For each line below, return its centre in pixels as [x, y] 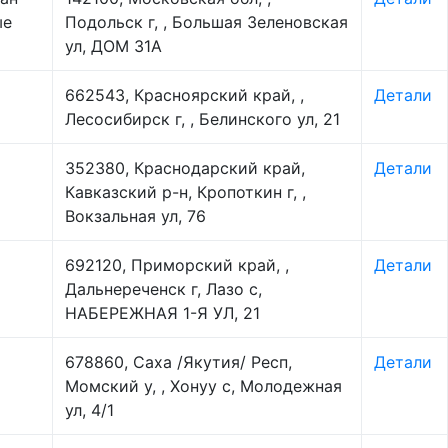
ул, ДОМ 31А [113, 46]
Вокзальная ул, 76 [135, 216]
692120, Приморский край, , [177, 265]
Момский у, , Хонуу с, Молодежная [203, 386]
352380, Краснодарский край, [185, 168]
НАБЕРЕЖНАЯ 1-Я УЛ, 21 [162, 313]
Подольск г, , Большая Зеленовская [206, 22]
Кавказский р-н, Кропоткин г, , [185, 192]
